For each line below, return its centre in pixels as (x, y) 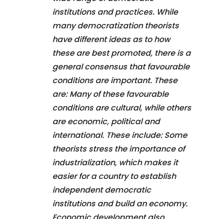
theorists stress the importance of (119, 149)
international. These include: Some (120, 135)
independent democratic (102, 190)
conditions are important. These (115, 80)
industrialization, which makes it (115, 162)
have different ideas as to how (111, 39)
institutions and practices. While (115, 12)
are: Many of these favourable (110, 94)
